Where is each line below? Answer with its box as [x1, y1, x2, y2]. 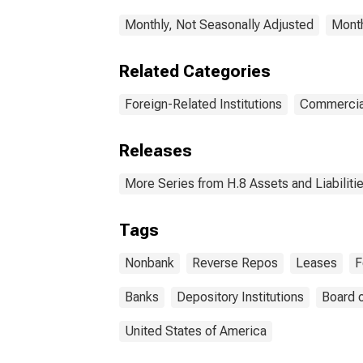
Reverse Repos [192, 255, 278, 271]
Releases [119, 141, 192, 160]
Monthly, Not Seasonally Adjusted [125, 17, 314, 32]
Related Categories [119, 62, 271, 81]
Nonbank [125, 255, 174, 271]
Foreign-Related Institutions [125, 96, 282, 112]
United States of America [125, 323, 267, 339]
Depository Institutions [177, 289, 304, 305]
